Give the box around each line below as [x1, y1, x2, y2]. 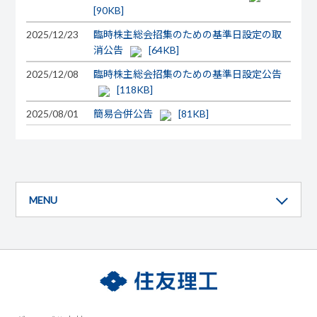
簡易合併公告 [93, 106, 156, 120]
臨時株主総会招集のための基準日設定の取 [93, 27, 282, 41]
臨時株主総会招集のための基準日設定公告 [93, 67, 282, 81]
